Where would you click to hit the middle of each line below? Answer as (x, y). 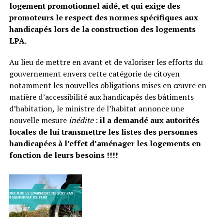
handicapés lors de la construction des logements (102, 29)
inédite (81, 120)
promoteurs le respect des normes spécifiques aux (103, 17)
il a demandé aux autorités (149, 120)
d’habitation (31, 108)
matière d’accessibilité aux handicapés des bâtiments (101, 97)
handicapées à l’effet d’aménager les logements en (105, 143)
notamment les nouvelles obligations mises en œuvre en (108, 85)
